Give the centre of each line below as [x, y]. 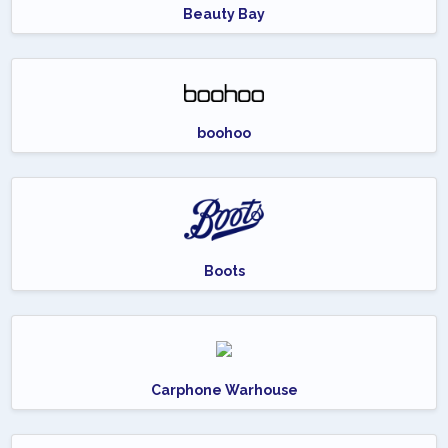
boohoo [224, 133]
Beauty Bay [224, 14]
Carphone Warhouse [224, 389]
